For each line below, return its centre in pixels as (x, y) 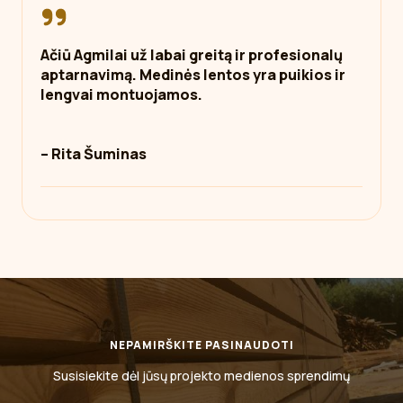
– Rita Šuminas (94, 154)
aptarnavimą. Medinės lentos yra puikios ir (193, 75)
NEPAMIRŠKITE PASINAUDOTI (201, 345)
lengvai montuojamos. (121, 94)
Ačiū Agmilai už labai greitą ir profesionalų (192, 55)
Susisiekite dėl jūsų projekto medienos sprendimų (201, 376)
